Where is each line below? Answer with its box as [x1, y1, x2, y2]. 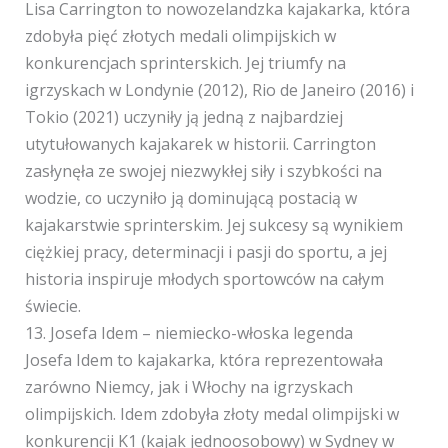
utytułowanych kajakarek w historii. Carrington [24, 133, 376, 155]
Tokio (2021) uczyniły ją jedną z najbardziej [24, 106, 343, 128]
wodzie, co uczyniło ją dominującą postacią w [24, 187, 357, 209]
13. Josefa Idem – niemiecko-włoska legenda [24, 322, 353, 344]
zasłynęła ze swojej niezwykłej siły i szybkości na [24, 160, 382, 182]
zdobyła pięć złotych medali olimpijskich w [24, 25, 336, 47]
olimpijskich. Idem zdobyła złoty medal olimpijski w [24, 403, 399, 425]
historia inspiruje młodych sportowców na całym [24, 268, 384, 290]
